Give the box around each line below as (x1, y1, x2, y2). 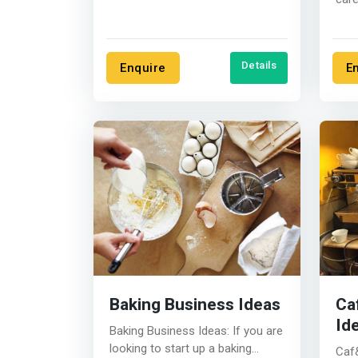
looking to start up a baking (109, 341, 252, 356)
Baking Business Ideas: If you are (109, 324, 233, 339)
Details (241, 59, 277, 72)
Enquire (120, 61, 166, 76)
